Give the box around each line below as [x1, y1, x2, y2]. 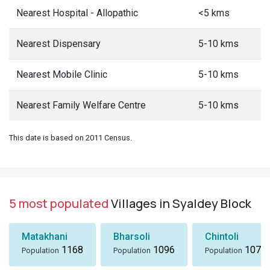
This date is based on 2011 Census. [9, 133, 132, 142]
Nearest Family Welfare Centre [16, 99, 146, 111]
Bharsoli [113, 231, 150, 242]
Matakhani [22, 231, 67, 242]
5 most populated [9, 195, 108, 212]
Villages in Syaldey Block [108, 195, 251, 212]
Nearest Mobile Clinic [16, 69, 107, 80]
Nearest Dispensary [16, 38, 101, 49]
